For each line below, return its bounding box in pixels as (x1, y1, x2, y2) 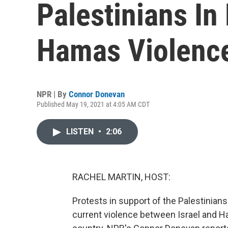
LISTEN (66, 127, 96, 136)
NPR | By (37, 89, 69, 99)
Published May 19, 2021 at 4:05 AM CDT (37, 100, 150, 108)
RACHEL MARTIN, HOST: (72, 172, 170, 182)
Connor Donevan (69, 89, 125, 99)
